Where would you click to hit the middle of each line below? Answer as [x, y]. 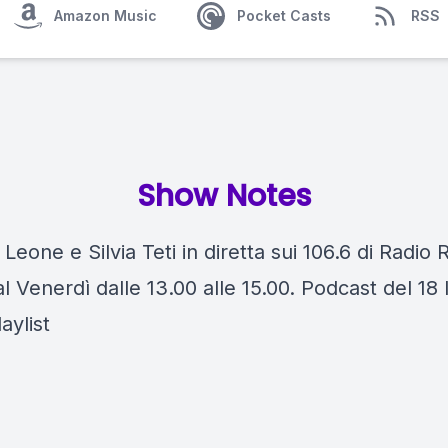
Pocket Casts [284, 15]
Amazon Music [105, 15]
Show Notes [224, 196]
